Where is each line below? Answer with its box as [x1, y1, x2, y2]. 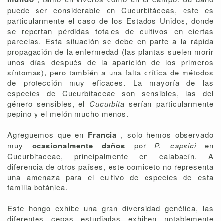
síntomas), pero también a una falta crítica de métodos [7, 67, 214, 77]
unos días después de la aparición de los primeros [7, 56, 214, 67]
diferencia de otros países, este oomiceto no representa [7, 161, 214, 172]
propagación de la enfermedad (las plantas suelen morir [7, 46, 214, 57]
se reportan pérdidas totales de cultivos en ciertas [7, 25, 214, 36]
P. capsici [154, 140, 205, 150]
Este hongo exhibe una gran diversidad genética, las [7, 202, 214, 213]
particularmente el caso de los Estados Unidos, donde [7, 15, 214, 26]
